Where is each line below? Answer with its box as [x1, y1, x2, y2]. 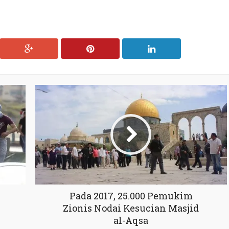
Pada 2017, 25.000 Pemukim [69, 189, 193, 202]
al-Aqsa [113, 214, 148, 226]
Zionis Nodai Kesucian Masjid [63, 201, 199, 214]
